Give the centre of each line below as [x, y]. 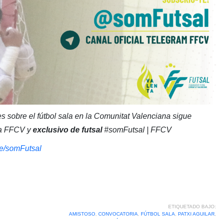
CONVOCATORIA [118, 214]
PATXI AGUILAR [196, 214]
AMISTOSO [82, 214]
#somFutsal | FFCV [138, 130]
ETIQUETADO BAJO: [192, 206]
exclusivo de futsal [67, 130]
